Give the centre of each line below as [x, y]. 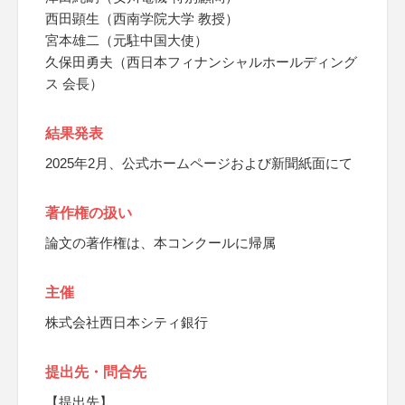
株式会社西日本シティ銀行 [127, 322]
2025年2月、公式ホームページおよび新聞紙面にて [199, 163]
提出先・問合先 [96, 372]
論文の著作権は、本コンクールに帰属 [160, 243]
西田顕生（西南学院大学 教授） [142, 19]
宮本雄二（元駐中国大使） [127, 40]
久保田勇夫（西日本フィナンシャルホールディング [201, 62]
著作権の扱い [89, 213]
